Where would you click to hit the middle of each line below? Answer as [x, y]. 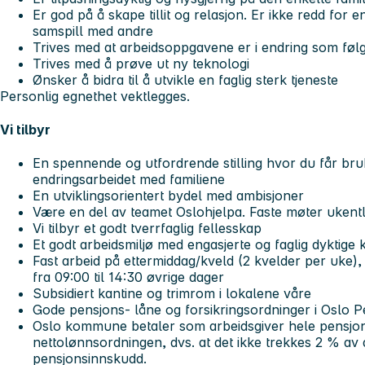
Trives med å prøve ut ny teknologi [143, 63]
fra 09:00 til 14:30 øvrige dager [130, 277]
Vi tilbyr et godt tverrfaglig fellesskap [149, 229]
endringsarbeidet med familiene [131, 180]
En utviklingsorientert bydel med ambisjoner [170, 196]
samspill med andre [93, 31]
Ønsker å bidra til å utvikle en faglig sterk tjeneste [187, 79]
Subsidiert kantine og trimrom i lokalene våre [172, 294]
